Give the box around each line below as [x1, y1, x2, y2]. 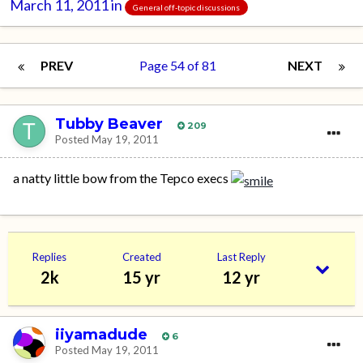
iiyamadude [55, 326, 147, 344]
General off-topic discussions [133, 2, 240, 12]
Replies [32, 250, 67, 263]
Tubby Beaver [55, 114, 163, 133]
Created [122, 250, 161, 263]
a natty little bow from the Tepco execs [13, 170, 231, 186]
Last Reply [216, 250, 266, 263]
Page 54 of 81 [139, 58, 221, 74]
